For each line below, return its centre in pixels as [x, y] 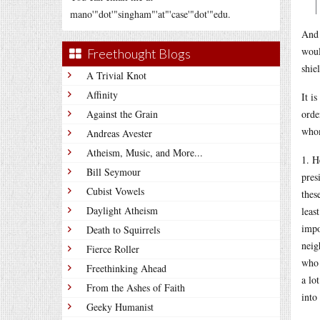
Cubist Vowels [115, 191]
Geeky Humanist [120, 307]
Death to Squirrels [123, 230]
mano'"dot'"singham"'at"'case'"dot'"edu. [150, 14]
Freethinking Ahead [126, 268]
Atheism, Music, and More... [145, 152]
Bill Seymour [114, 172]
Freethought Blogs [139, 54]
